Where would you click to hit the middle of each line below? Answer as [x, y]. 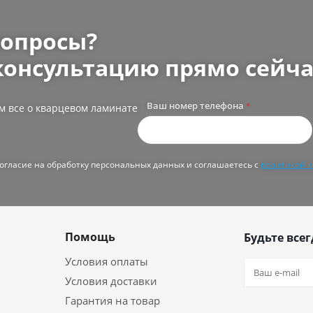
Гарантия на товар [112, 300]
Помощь [90, 237]
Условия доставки [111, 281]
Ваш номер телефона [196, 105]
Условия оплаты [107, 261]
